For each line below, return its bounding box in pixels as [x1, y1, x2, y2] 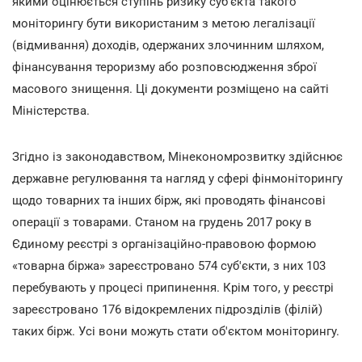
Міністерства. [12, 103, 90, 118]
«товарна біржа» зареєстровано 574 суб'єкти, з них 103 [12, 258, 326, 273]
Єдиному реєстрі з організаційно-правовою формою [12, 236, 316, 251]
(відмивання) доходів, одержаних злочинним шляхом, [12, 37, 324, 53]
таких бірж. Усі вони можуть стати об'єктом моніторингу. [12, 323, 339, 339]
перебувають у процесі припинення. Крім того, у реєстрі [12, 280, 334, 295]
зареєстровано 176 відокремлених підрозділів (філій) [12, 301, 322, 317]
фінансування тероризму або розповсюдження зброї [12, 59, 317, 74]
